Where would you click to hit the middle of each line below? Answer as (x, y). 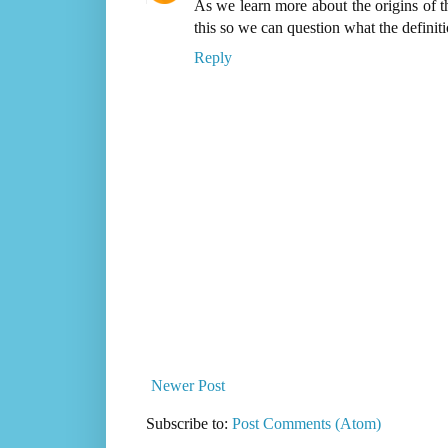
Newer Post (187, 386)
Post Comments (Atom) (306, 424)
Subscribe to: (188, 424)
